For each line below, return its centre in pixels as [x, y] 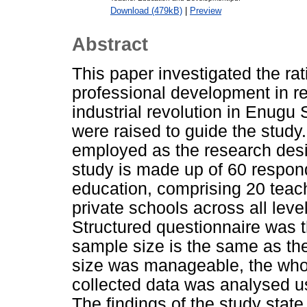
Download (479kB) [146, 10]
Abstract [110, 45]
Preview [206, 10]
